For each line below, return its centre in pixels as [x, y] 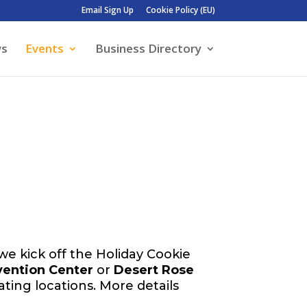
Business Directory [148, 48]
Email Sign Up [107, 10]
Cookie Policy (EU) [180, 10]
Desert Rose [154, 270]
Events [44, 48]
